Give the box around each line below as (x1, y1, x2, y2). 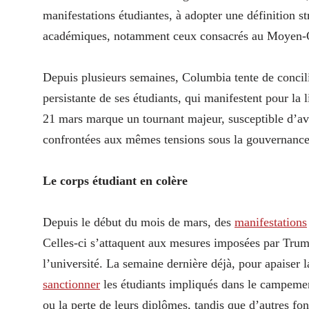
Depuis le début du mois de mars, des (43, 215, 235, 229)
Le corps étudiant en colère (43, 173, 188, 188)
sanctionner (43, 277, 100, 291)
